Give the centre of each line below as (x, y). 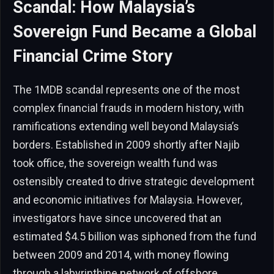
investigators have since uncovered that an (117, 218)
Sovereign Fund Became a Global (135, 31)
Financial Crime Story (93, 56)
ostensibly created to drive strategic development (134, 181)
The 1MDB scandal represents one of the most (126, 89)
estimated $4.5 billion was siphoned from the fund (135, 236)
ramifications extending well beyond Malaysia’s (126, 126)
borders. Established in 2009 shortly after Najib (126, 144)
